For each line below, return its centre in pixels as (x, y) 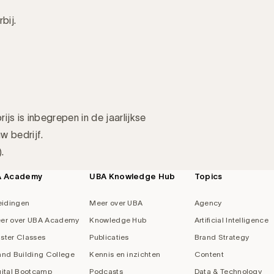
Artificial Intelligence (231, 220)
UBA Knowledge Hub (132, 176)
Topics (208, 176)
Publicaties (109, 237)
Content (209, 254)
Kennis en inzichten (125, 254)
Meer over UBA (116, 202)
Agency (208, 202)
